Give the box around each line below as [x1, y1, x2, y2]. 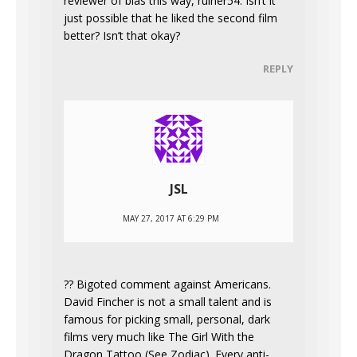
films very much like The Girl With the [64, 329, 254, 345]
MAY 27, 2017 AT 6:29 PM [122, 213, 219, 225]
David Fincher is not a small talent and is [64, 294, 272, 310]
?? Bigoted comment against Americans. [64, 277, 271, 292]
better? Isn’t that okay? [64, 28, 180, 44]
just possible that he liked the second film [64, 10, 277, 26]
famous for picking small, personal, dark [64, 312, 270, 328]
